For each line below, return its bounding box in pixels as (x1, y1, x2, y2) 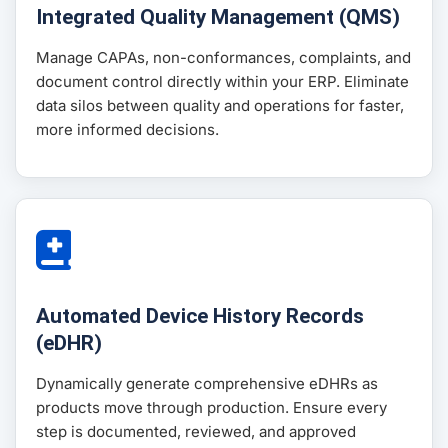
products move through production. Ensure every (36, 398, 387, 418)
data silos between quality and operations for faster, (36, 96, 404, 116)
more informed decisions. (36, 120, 219, 140)
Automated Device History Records (36, 304, 364, 329)
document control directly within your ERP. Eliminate (36, 72, 409, 92)
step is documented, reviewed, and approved (36, 422, 356, 442)
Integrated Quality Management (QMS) (36, 5, 400, 30)
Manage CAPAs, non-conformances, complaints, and (36, 48, 411, 68)
